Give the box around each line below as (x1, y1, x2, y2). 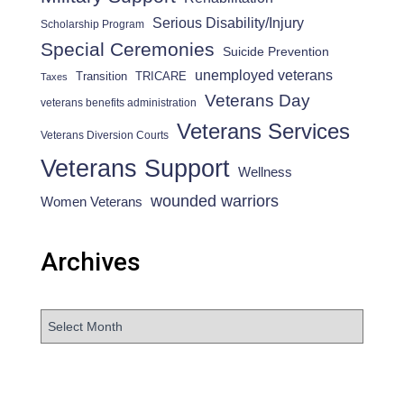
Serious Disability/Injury (152, 14, 304, 31)
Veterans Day (205, 90, 310, 110)
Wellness (238, 164, 292, 179)
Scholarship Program (41, 17, 144, 31)
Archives (41, 246, 141, 277)
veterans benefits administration (41, 96, 197, 108)
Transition (76, 69, 127, 83)
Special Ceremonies (41, 38, 215, 60)
